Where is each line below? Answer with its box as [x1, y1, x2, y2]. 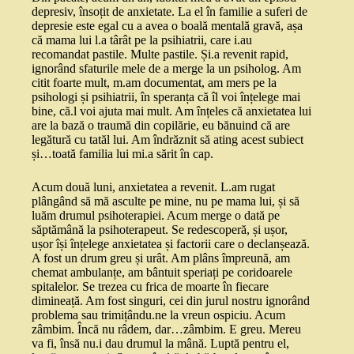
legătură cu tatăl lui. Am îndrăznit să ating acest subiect [32, 133, 303, 147]
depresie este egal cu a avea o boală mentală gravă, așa [32, 19, 303, 33]
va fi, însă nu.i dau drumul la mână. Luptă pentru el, [32, 337, 289, 351]
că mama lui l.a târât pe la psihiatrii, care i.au [32, 33, 252, 47]
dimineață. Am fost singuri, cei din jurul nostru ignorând [32, 294, 310, 308]
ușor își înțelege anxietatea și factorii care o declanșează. [32, 237, 310, 251]
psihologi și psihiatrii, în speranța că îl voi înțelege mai [32, 90, 300, 104]
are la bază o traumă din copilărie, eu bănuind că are [32, 119, 290, 133]
